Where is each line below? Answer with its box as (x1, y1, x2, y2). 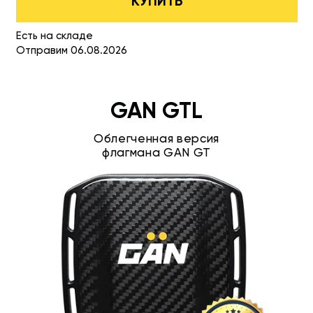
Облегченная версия (93, 133, 220, 145)
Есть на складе (16, 30, 93, 41)
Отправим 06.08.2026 (16, 45, 127, 56)
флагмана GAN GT (101, 147, 212, 159)
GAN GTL (110, 100, 203, 123)
